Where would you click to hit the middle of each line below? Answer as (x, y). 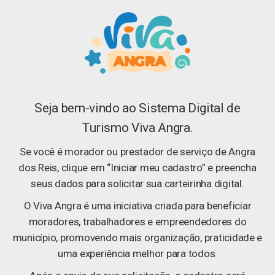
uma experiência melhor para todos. (137, 254)
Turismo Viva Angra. (137, 128)
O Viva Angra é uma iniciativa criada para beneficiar (137, 206)
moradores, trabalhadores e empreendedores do (137, 222)
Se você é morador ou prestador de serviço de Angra (137, 152)
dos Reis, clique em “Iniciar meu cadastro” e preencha (137, 168)
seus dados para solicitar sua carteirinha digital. (137, 184)
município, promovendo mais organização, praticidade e (137, 238)
